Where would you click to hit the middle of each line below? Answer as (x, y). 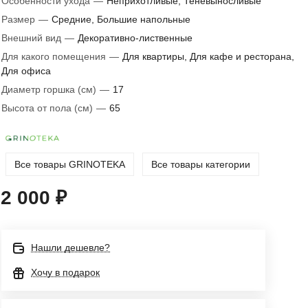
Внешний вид (33, 38)
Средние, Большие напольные (121, 19)
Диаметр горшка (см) (50, 89)
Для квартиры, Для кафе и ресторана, (208, 56)
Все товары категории (201, 164)
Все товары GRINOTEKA (70, 164)
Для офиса (26, 71)
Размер (20, 19)
